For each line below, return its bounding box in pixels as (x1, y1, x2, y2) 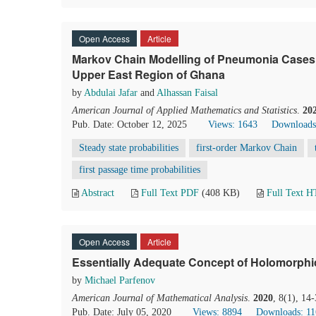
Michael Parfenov (85, 275, 155, 286)
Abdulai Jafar (84, 87, 138, 98)
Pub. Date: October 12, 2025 (72, 119, 187, 130)
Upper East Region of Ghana (72, 66, 225, 83)
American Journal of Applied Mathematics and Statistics (72, 105, 297, 116)
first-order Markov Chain (196, 142, 297, 153)
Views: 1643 (208, 119, 257, 130)
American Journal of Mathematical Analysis (72, 293, 248, 303)
